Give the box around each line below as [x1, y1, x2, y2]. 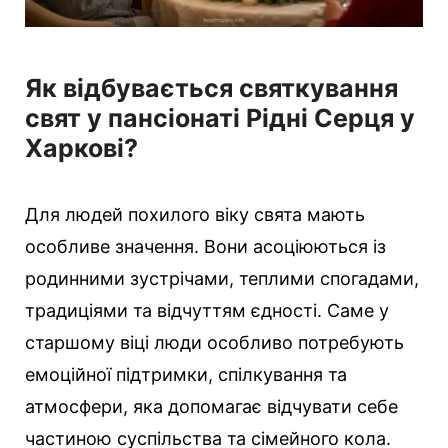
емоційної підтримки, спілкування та [25, 363, 347, 385]
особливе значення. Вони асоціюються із [25, 235, 386, 257]
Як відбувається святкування [25, 72, 398, 103]
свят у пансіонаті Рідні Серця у [25, 102, 415, 133]
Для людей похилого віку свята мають [25, 203, 365, 225]
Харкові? [25, 132, 138, 163]
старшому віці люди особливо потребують [25, 331, 404, 353]
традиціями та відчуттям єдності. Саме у [25, 299, 389, 321]
